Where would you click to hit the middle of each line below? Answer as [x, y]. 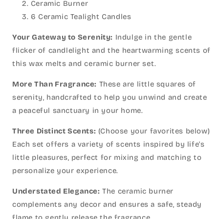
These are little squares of [146, 84]
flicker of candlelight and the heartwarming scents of [111, 50]
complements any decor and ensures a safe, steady [107, 204]
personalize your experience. [65, 171]
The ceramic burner [137, 191]
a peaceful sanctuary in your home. [78, 110]
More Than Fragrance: [55, 84]
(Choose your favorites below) [153, 131]
